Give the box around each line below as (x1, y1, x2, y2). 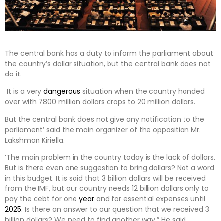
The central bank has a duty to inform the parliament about (5, 48, 213, 58)
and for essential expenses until (94, 194, 205, 204)
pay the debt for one (5, 194, 79, 204)
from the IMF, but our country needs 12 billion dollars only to (5, 184, 209, 194)
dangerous (43, 86, 80, 97)
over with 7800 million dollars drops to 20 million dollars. (5, 97, 195, 107)
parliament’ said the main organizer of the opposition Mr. (5, 124, 201, 135)
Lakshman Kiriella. (5, 135, 65, 145)
